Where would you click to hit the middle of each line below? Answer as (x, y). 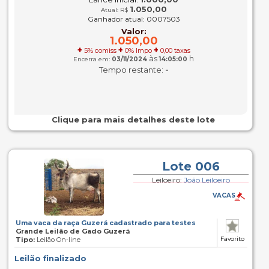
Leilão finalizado (50, 258)
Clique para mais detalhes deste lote (133, 119)
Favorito (232, 239)
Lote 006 (191, 166)
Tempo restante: (131, 70)
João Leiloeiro (207, 180)
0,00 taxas (174, 50)
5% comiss (100, 50)
